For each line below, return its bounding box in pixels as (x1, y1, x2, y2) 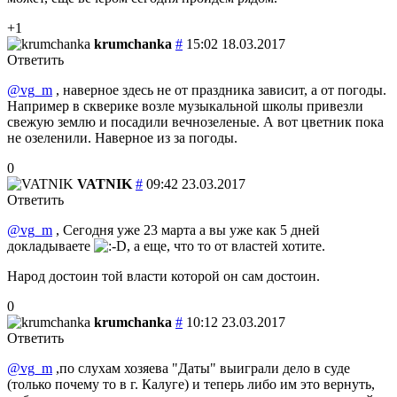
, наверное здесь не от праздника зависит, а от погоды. (52, 82, 386, 97)
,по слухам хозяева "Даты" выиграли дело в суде (52, 360, 350, 376)
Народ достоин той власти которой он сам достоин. (7, 268, 320, 284)
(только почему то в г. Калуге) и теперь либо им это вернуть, (7, 376, 375, 392)
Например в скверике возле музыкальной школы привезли (7, 97, 363, 113)
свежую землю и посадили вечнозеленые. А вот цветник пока (7, 113, 384, 129)
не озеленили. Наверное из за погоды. (7, 129, 237, 145)
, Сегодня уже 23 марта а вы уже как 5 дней (52, 222, 320, 237)
